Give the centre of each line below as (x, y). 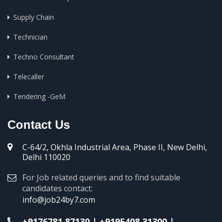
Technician (30, 37)
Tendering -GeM (39, 96)
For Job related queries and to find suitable (101, 177)
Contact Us (39, 125)
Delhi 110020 (46, 157)
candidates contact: (57, 188)
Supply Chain (34, 17)
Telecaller (29, 77)
